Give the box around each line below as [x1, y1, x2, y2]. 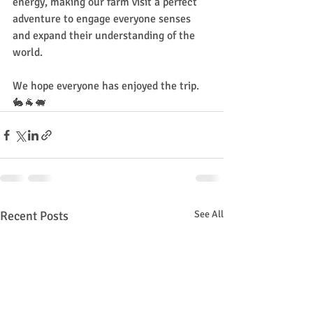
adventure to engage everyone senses [13, 12, 194, 26]
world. [13, 45, 45, 59]
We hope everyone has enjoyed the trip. [13, 79, 202, 93]
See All [194, 208, 224, 220]
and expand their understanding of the [13, 29, 198, 43]
